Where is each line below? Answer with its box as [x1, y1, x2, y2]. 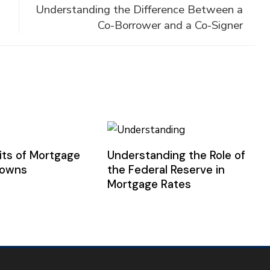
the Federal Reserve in [107, 162, 225, 177]
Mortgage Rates [107, 176, 191, 192]
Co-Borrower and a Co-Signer [97, 17, 243, 33]
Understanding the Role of [107, 147, 245, 163]
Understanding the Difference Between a [35, 2, 243, 17]
